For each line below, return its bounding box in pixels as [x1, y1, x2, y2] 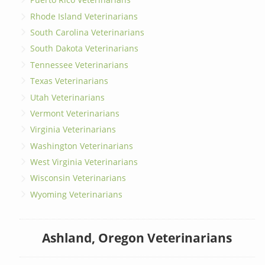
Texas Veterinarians [30, 75, 109, 87]
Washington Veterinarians [30, 140, 134, 151]
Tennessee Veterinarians [30, 59, 129, 70]
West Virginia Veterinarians [30, 156, 138, 168]
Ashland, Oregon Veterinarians [42, 230, 232, 247]
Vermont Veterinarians [30, 107, 120, 119]
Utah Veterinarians [30, 91, 105, 103]
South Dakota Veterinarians [30, 43, 139, 54]
